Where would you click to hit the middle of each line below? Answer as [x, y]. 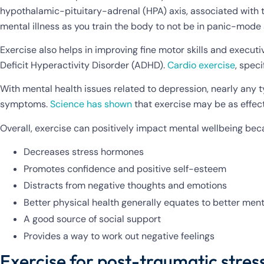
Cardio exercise [201, 65]
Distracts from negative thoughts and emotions [125, 186]
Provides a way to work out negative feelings [119, 236]
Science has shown [91, 104]
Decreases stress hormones [84, 152]
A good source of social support [92, 219]
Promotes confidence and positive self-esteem [125, 169]
